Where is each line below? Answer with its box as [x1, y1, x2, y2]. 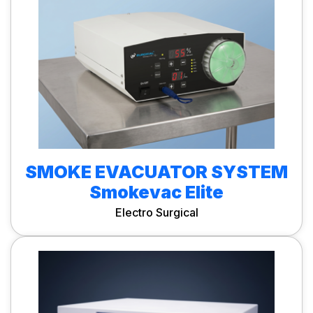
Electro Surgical [115, 205, 198, 219]
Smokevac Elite [89, 182, 224, 203]
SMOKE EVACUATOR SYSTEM [25, 161, 288, 182]
